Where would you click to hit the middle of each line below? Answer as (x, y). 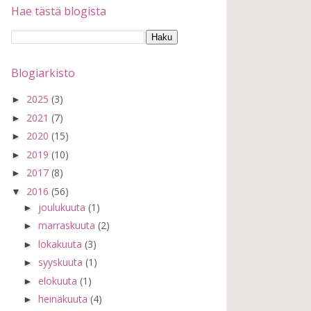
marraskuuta (68, 226)
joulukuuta (63, 207)
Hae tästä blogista (59, 11)
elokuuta (59, 280)
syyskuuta (61, 262)
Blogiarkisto (43, 73)
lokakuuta (61, 244)
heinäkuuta (64, 299)
